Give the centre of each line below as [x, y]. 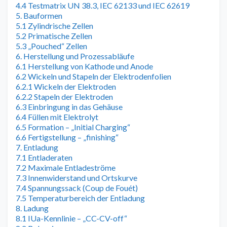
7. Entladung [37, 147]
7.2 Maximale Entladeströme [66, 167]
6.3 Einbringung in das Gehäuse [69, 106]
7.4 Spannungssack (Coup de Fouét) [77, 187]
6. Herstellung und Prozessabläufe [75, 56]
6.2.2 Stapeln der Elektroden [64, 96]
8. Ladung [32, 208]
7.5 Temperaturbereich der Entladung [80, 198]
